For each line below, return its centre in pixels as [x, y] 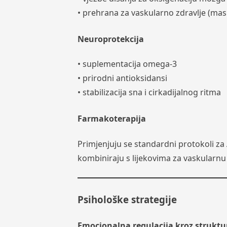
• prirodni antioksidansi [122, 78]
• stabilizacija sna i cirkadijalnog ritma [149, 92]
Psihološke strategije [127, 199]
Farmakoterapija [111, 119]
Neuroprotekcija [110, 39]
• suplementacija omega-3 [127, 64]
